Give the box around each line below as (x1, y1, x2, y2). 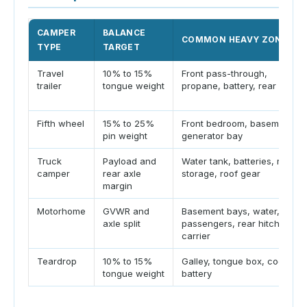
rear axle (103, 168, 141, 180)
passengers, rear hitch (182, 218, 280, 230)
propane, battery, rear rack (182, 80, 298, 92)
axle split (103, 218, 140, 230)
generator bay (182, 130, 243, 142)
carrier (182, 230, 210, 242)
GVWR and (103, 206, 149, 217)
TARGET (103, 42, 140, 53)
